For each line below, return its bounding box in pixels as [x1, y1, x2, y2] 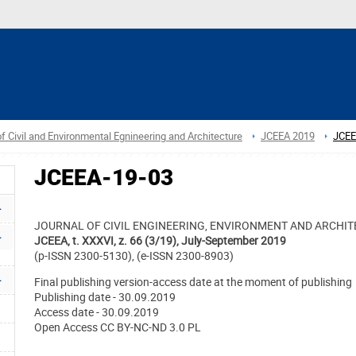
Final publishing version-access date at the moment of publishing [34, 274, 352, 290]
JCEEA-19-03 [34, 164, 173, 192]
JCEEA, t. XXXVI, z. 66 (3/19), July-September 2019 [34, 233, 286, 249]
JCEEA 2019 [261, 129, 315, 143]
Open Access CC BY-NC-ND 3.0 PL [34, 319, 201, 335]
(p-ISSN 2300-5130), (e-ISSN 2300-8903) [34, 248, 234, 264]
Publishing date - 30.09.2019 [34, 289, 176, 305]
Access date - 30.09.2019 [34, 304, 159, 320]
